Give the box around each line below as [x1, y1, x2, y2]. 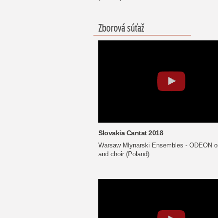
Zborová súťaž [102, 21, 144, 35]
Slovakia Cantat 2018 [98, 128, 163, 137]
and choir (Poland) [98, 150, 149, 158]
